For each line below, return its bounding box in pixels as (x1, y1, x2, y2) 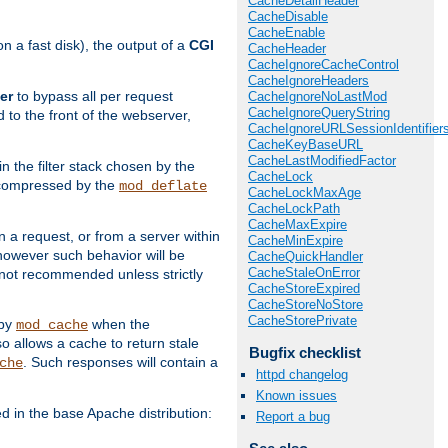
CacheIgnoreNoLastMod (248, 89, 387, 105)
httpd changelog (256, 366, 348, 382)
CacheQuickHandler (248, 249, 363, 265)
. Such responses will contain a (23, 354, 218, 371)
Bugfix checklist (248, 344, 361, 362)
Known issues (256, 387, 337, 403)
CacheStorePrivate (248, 313, 357, 329)
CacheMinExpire (248, 233, 343, 249)
